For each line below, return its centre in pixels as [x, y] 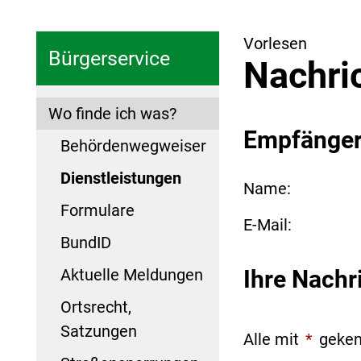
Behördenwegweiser [133, 145]
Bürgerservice [109, 58]
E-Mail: [267, 224]
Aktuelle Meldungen [132, 274]
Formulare [98, 210]
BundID [86, 242]
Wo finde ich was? [112, 113]
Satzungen [99, 331]
